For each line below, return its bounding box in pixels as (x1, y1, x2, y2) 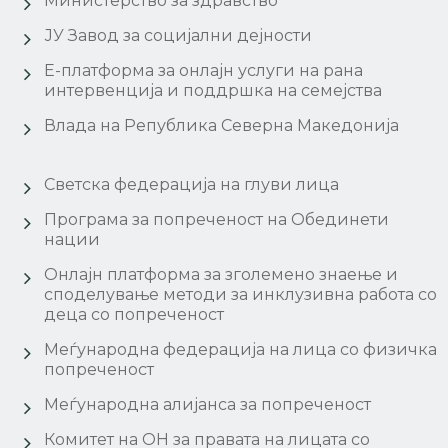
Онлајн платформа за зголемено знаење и (44, 265, 399, 285)
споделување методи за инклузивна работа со (44, 285, 438, 305)
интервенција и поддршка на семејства (44, 81, 383, 101)
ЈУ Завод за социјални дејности (44, 26, 313, 46)
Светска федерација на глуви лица (44, 175, 340, 195)
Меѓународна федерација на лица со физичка (44, 340, 438, 360)
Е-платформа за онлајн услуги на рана (44, 61, 364, 81)
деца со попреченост (44, 305, 225, 325)
